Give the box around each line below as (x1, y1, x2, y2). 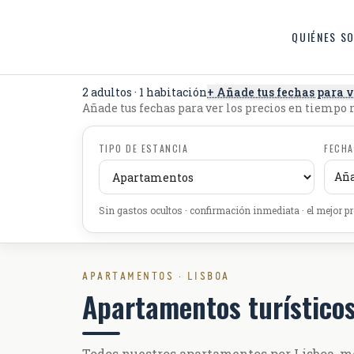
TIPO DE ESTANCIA (99, 141, 189, 155)
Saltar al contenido (12, 5, 89, 21)
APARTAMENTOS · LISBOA (82, 270, 230, 283)
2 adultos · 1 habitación (82, 85, 207, 100)
